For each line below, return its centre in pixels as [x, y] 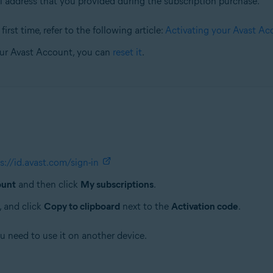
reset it [127, 52]
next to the [145, 206]
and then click [48, 184]
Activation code [204, 206]
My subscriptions [117, 184]
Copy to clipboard [82, 206]
